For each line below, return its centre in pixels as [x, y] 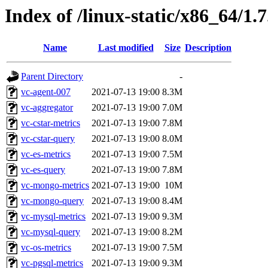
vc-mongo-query [52, 201]
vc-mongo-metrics [55, 185]
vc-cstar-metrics [51, 123]
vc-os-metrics [46, 248]
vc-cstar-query [48, 139]
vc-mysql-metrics [53, 217]
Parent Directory [52, 77]
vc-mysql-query [51, 232]
